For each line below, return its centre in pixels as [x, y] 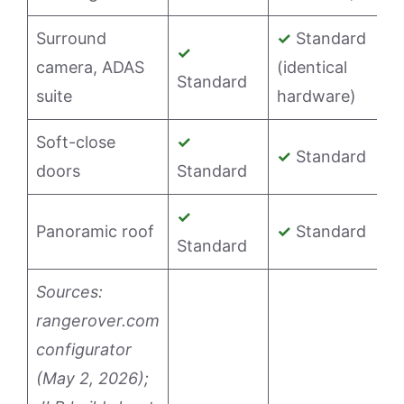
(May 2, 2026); [92, 379]
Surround [71, 39]
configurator [84, 350]
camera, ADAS [90, 68]
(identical [312, 68]
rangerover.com [98, 321]
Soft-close [76, 142]
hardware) [317, 96]
